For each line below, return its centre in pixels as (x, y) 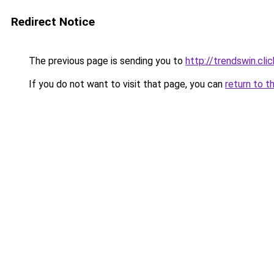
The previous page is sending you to (106, 61)
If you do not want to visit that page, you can (126, 84)
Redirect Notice (53, 22)
